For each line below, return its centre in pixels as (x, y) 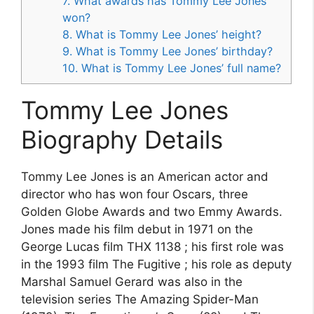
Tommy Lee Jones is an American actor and (145, 177)
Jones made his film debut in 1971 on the (137, 230)
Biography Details (122, 140)
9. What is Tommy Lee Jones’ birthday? (168, 52)
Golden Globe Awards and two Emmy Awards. (152, 212)
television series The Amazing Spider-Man (140, 300)
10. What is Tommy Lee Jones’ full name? (172, 68)
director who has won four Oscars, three (135, 194)
